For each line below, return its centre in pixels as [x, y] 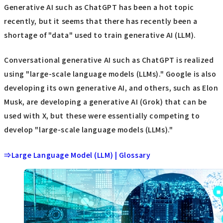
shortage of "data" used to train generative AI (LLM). [100, 35]
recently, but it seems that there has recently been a [101, 21]
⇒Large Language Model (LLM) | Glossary [77, 155]
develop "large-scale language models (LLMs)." [89, 130]
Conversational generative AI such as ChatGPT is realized [109, 60]
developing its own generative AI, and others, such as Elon [111, 88]
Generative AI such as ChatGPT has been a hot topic [99, 7]
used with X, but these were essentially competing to [102, 116]
